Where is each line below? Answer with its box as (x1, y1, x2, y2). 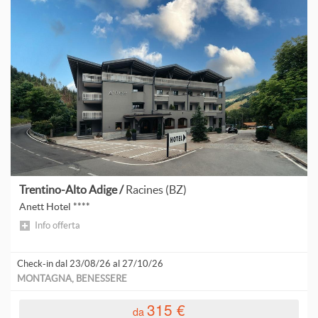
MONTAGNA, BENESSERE (17, 273, 127, 284)
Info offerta (34, 219, 80, 231)
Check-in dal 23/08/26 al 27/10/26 (17, 258, 163, 269)
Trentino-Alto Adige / (19, 183, 126, 197)
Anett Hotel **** (18, 201, 90, 213)
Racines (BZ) (126, 183, 187, 197)
